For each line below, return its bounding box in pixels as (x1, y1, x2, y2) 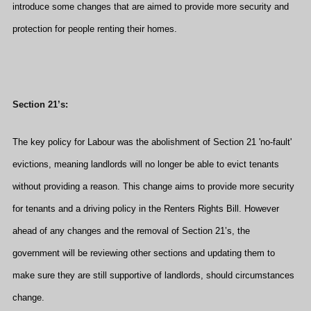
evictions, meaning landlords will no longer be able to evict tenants (12, 159, 279, 169)
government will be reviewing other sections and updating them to (12, 248, 275, 258)
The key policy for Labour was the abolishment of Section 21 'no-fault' (12, 137, 292, 147)
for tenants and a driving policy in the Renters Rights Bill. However (12, 203, 279, 214)
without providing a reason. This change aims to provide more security (12, 181, 294, 192)
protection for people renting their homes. (12, 23, 177, 34)
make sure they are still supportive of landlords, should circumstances (12, 270, 294, 280)
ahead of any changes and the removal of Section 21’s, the (12, 226, 250, 236)
